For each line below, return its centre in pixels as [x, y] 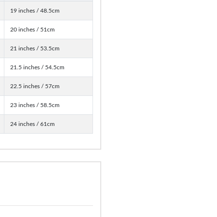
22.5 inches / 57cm [35, 86]
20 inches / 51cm [32, 29]
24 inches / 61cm [32, 124]
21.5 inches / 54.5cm [37, 67]
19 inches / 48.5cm [35, 10]
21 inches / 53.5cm [35, 48]
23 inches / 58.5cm [35, 105]
